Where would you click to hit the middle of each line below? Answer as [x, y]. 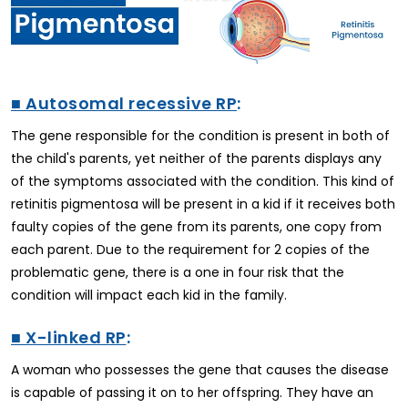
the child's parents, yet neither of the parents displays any [196, 159]
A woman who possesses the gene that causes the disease [200, 370]
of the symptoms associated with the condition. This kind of [203, 182]
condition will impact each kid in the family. [149, 296]
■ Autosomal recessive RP [124, 104]
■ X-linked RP [69, 338]
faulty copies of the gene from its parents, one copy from [196, 227]
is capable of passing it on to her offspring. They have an [192, 393]
